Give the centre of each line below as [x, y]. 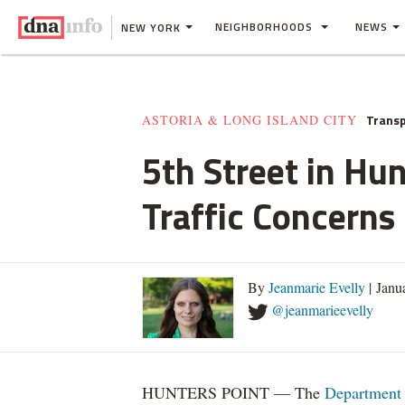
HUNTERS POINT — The [233, 392]
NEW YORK [151, 27]
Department [363, 392]
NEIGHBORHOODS [266, 27]
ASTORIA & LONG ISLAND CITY [250, 120]
